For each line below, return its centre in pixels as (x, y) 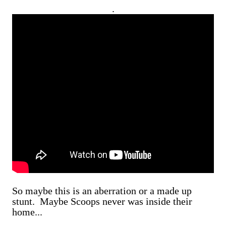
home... (27, 212)
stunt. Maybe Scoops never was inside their (102, 201)
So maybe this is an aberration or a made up (102, 191)
